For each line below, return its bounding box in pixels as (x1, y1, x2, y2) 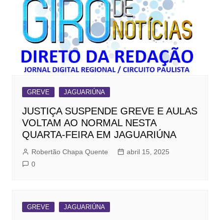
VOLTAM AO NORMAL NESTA (22, 117, 156, 129)
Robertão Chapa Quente (31, 148, 108, 156)
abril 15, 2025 (126, 148, 169, 156)
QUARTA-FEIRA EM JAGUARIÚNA (22, 129, 176, 140)
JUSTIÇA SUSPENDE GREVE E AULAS (22, 106, 197, 117)
